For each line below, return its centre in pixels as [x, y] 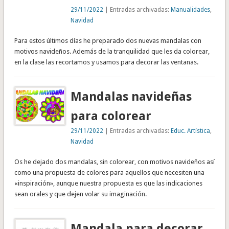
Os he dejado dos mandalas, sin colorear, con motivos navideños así [114, 162]
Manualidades [191, 9]
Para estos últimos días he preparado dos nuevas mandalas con [108, 40]
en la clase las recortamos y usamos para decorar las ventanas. [106, 62]
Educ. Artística [191, 131]
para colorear [111, 116]
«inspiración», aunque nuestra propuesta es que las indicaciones [108, 183]
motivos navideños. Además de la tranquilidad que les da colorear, [112, 51]
